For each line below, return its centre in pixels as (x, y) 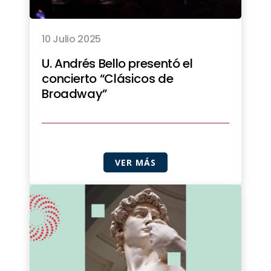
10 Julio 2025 (72, 39)
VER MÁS (135, 163)
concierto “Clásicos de (108, 79)
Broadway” (74, 94)
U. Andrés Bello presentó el (117, 64)
